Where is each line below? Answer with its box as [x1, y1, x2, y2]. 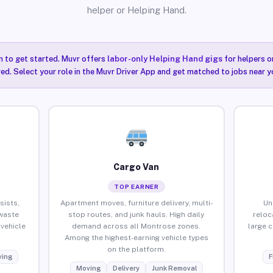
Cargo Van [113, 161, 160, 172]
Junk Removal [151, 264, 197, 272]
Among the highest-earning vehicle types [64, 233, 208, 242]
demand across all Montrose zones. [72, 221, 201, 230]
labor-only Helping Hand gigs [107, 54, 222, 63]
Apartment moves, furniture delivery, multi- [60, 198, 213, 207]
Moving [76, 264, 101, 272]
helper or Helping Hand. [87, 5, 186, 15]
